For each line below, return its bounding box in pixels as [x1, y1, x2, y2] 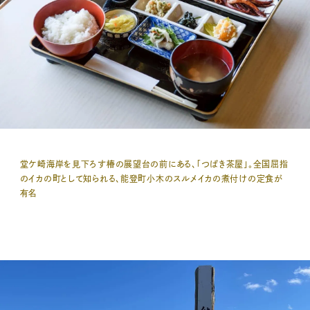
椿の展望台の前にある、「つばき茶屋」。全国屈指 [106, 159, 289, 168]
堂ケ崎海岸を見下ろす [19, 159, 107, 168]
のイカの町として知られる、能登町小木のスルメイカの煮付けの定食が [19, 174, 283, 183]
